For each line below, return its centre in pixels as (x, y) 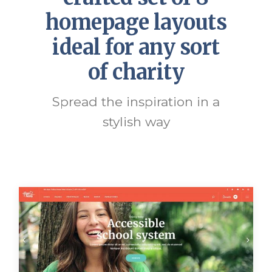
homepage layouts (136, 22)
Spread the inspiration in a (136, 102)
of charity (136, 72)
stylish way (136, 122)
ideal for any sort (136, 47)
